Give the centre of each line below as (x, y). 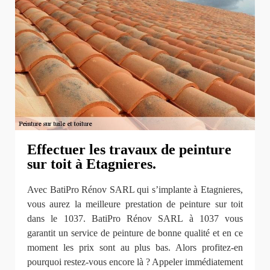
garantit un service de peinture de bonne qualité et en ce (135, 233)
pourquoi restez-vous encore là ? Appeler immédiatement (135, 262)
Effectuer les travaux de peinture (129, 149)
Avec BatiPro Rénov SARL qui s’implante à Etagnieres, (135, 190)
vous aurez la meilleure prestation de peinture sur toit (135, 204)
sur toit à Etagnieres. (92, 164)
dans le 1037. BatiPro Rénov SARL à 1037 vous (135, 219)
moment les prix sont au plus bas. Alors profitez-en (135, 248)
